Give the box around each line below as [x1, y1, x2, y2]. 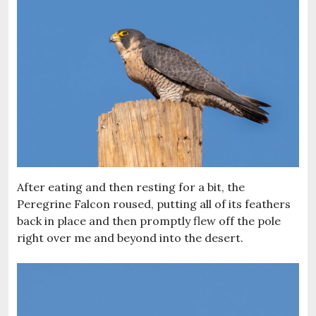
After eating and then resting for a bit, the [17, 179, 245, 194]
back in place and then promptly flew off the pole [17, 213, 281, 228]
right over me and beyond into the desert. [17, 230, 243, 245]
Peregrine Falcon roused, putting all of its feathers [17, 196, 291, 211]
